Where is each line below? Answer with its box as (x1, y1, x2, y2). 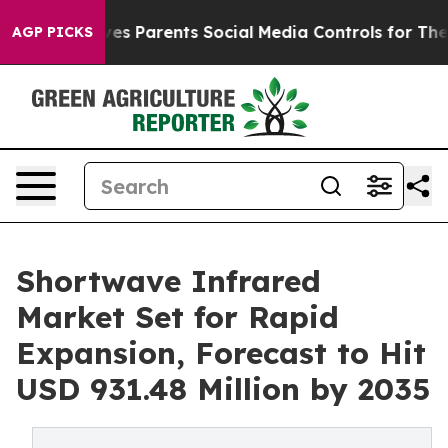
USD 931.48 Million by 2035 (16, 370, 430, 408)
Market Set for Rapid (16, 298, 339, 336)
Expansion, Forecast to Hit (16, 334, 426, 372)
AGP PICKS (12, 23, 93, 41)
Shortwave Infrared (16, 262, 321, 300)
